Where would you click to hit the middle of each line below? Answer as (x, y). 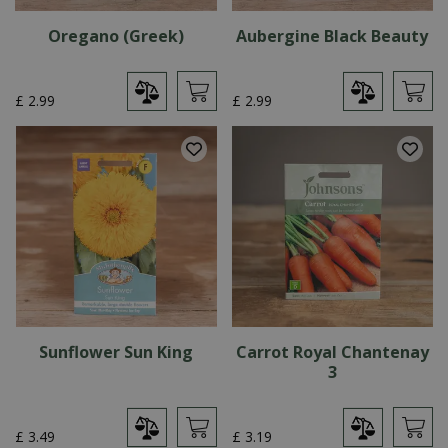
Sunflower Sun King (115, 352)
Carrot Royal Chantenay (332, 352)
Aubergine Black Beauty (332, 35)
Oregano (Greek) (115, 35)
